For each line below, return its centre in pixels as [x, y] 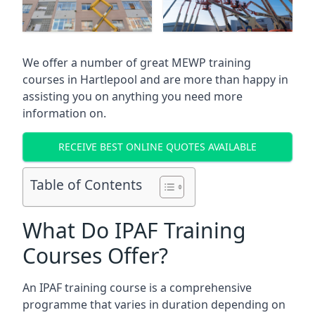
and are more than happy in [214, 79]
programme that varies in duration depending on [154, 304]
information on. [64, 113]
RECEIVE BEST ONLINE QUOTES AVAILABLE [157, 147]
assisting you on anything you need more [133, 96]
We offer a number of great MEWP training [137, 62]
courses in [51, 79]
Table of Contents [86, 184]
